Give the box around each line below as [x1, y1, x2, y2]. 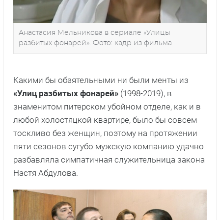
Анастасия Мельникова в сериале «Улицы [19, 29, 170, 36]
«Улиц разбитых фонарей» [13, 88, 120, 98]
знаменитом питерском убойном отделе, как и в [13, 101, 201, 111]
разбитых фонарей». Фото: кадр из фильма [19, 39, 172, 47]
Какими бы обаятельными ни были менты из [13, 75, 189, 85]
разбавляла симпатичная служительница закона [13, 154, 205, 165]
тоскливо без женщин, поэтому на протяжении [13, 128, 197, 138]
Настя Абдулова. [13, 167, 78, 178]
